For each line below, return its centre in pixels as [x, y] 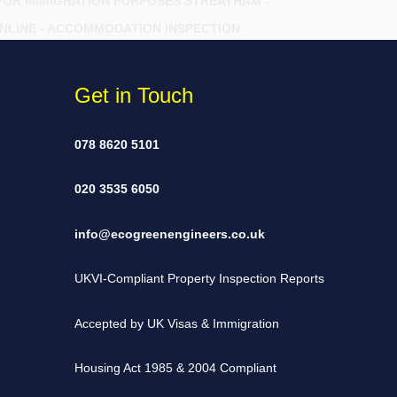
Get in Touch [133, 95]
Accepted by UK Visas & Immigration [176, 323]
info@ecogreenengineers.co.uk [169, 234]
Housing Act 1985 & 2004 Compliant [175, 368]
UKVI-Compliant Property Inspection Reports [199, 279]
